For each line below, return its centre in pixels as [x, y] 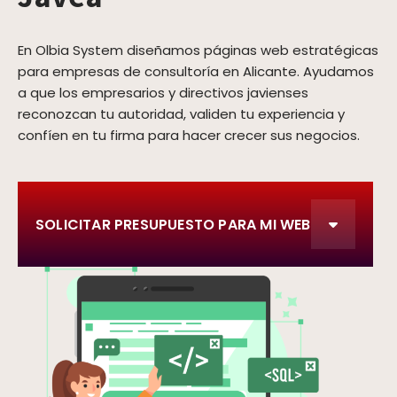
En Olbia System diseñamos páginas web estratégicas [198, 50]
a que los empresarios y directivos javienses [163, 93]
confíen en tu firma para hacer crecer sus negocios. [189, 135]
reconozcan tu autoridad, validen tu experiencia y [181, 114]
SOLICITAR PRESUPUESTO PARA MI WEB [173, 225]
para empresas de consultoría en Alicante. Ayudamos [196, 71]
